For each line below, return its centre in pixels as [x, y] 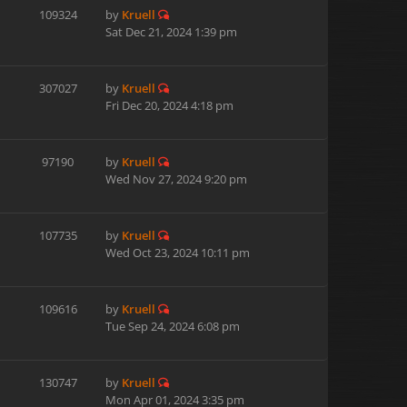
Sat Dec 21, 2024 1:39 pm [171, 32]
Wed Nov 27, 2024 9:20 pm [176, 179]
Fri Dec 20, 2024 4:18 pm [169, 105]
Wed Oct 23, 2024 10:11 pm [178, 253]
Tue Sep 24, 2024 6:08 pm [173, 326]
